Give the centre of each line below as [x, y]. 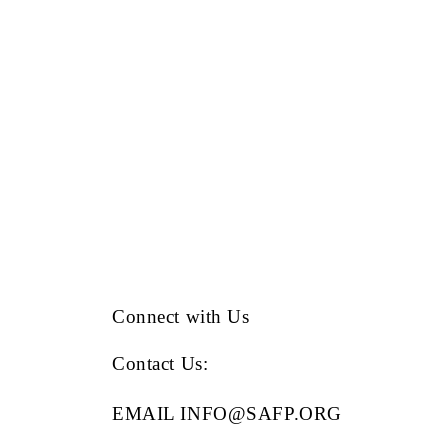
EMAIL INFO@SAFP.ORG [227, 414]
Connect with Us [181, 316]
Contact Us [157, 363]
